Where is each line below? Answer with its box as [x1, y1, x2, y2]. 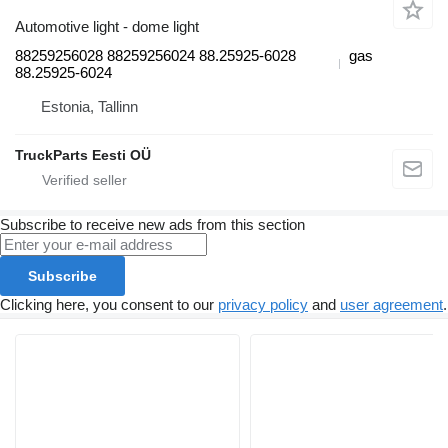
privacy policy [218, 296, 308, 314]
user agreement [340, 296, 443, 314]
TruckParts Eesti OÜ [15, 147, 151, 164]
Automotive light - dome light [15, 18, 199, 36]
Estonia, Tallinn [41, 98, 138, 116]
